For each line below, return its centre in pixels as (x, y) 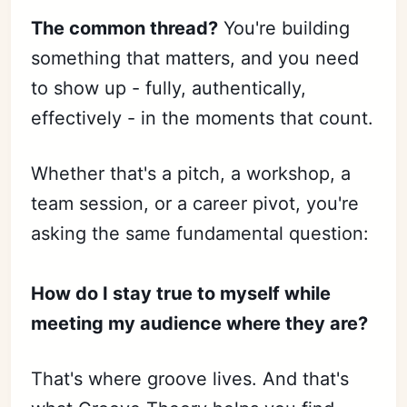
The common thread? (125, 29)
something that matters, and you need (195, 59)
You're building (284, 29)
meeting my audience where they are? (200, 324)
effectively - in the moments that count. (203, 119)
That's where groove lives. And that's (190, 379)
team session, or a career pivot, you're (195, 204)
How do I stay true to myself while (181, 294)
